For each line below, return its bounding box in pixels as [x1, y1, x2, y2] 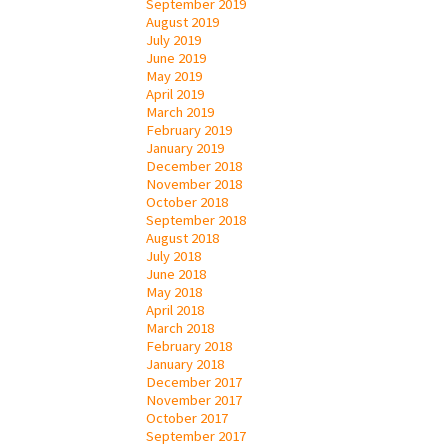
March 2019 [146, 102, 214, 121]
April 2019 [146, 84, 204, 103]
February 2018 [146, 336, 232, 355]
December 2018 [146, 156, 242, 175]
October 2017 [146, 408, 228, 427]
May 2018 [146, 282, 202, 301]
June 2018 [146, 264, 206, 283]
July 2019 [146, 30, 201, 49]
